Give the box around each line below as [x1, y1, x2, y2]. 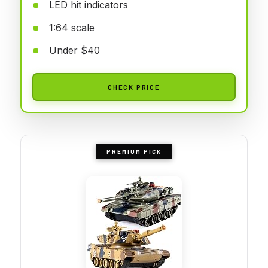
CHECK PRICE [108, 82, 160, 91]
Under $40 [49, 44, 100, 56]
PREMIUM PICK [106, 147, 162, 155]
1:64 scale [49, 21, 95, 33]
